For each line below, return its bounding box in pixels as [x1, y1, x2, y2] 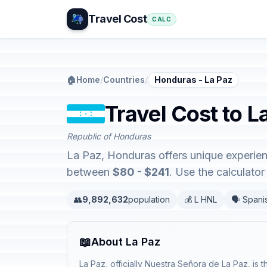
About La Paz [91, 235, 160, 248]
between [67, 166, 113, 178]
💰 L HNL [184, 194, 217, 204]
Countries [103, 74, 145, 85]
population [128, 194, 170, 204]
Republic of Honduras [67, 131, 151, 141]
